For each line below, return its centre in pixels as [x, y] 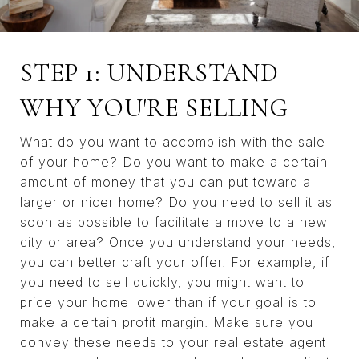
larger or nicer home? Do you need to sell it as [176, 202]
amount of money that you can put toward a [165, 182]
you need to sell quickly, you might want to [162, 282]
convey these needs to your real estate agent [173, 342]
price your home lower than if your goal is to [168, 302]
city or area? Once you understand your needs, [178, 242]
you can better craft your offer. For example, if [175, 262]
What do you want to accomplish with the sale [173, 141]
